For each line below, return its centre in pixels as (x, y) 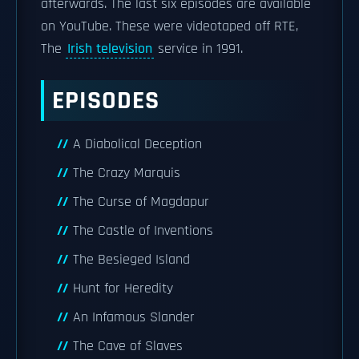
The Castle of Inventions (143, 231)
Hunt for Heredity (123, 288)
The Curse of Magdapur (141, 202)
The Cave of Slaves (128, 346)
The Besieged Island (131, 260)
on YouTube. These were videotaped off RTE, (169, 26)
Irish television (110, 49)
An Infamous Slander (134, 317)
